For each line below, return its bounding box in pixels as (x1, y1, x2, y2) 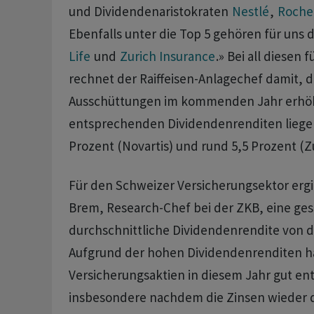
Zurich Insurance (119, 48, 215, 65)
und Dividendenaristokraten (68, 3, 231, 20)
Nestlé (231, 3, 269, 20)
